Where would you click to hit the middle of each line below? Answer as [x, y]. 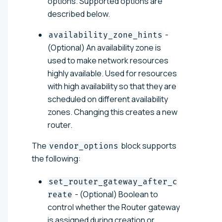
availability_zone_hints [106, 35]
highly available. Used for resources [112, 73]
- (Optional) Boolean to [116, 194]
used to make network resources [108, 60]
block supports [148, 145]
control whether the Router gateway [114, 207]
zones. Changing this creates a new [112, 112]
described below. [79, 14]
